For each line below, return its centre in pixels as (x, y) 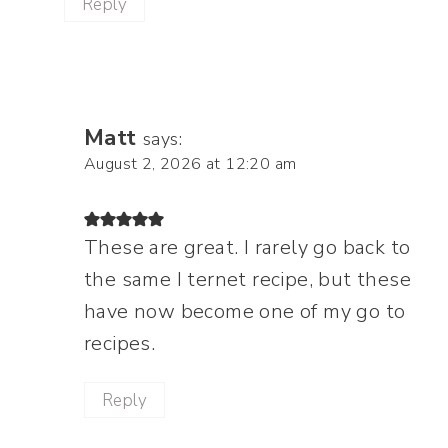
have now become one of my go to (245, 312)
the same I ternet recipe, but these (247, 280)
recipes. (120, 344)
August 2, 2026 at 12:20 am (190, 164)
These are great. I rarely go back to (247, 248)
